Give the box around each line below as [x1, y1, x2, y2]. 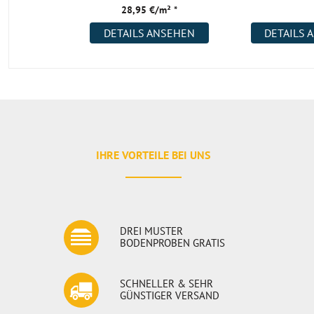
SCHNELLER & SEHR [120, 277, 214, 290]
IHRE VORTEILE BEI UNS [96, 148, 211, 162]
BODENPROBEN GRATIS [120, 236, 226, 250]
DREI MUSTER [120, 224, 184, 238]
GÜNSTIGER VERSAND [120, 289, 220, 302]
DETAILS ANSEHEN [103, 26, 195, 40]
